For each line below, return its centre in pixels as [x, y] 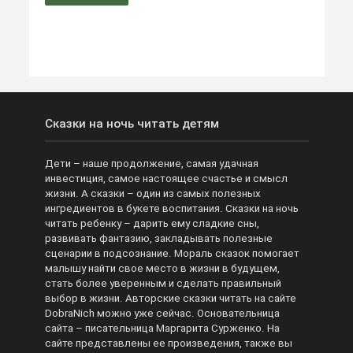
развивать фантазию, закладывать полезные [158, 238]
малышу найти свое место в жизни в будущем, [162, 268]
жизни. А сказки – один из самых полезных [152, 193]
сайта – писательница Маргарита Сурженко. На [162, 328]
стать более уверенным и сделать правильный [163, 283]
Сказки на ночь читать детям [132, 123]
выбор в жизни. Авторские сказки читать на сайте [170, 298]
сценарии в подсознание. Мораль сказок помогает [172, 253]
